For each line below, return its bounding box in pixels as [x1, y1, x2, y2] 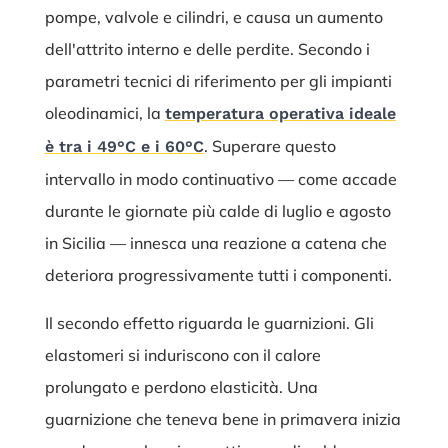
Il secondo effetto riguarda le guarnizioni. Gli [44, 313, 374, 334]
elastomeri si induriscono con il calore [44, 345, 321, 366]
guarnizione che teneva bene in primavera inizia [44, 409, 401, 430]
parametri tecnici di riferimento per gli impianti [44, 71, 392, 92]
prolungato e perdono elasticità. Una [44, 377, 318, 398]
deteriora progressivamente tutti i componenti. [44, 265, 392, 286]
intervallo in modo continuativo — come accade [44, 169, 397, 190]
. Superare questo [203, 136, 336, 157]
